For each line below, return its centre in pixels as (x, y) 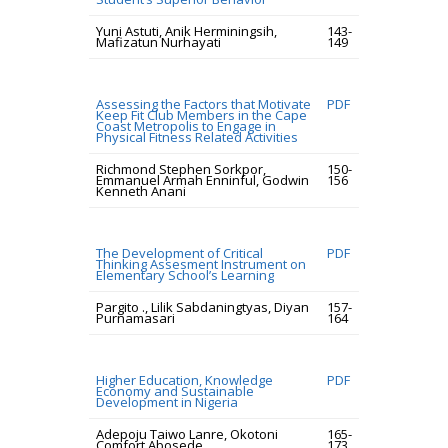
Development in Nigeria (167, 402)
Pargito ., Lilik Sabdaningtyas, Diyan (202, 307)
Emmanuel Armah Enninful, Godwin (202, 180)
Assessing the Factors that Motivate (203, 104)
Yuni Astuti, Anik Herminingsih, (186, 31)
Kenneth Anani (141, 191)
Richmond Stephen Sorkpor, (181, 169)
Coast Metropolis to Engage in (186, 126)
